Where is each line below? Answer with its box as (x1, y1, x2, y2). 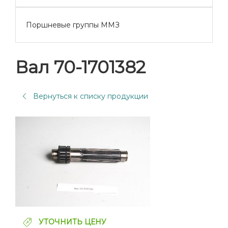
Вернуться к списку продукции (33, 92, 148, 101)
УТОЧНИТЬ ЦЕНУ (37, 217, 106, 226)
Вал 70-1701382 (15, 56, 146, 78)
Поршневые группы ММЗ (26, 20, 120, 30)
